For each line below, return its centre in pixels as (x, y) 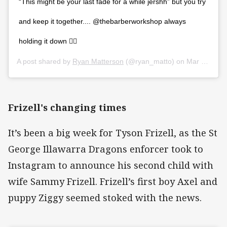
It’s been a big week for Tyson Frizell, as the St (113, 133)
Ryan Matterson (98, 61)
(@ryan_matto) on (155, 61)
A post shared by (45, 61)
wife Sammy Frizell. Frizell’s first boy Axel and (113, 182)
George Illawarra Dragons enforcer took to (106, 149)
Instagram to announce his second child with (111, 165)
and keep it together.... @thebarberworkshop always (102, 21)
